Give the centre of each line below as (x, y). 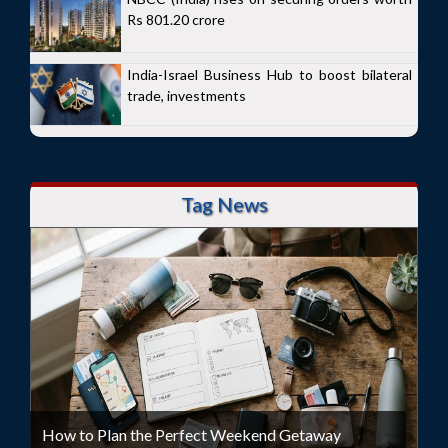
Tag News (224, 203)
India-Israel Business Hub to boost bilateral (269, 75)
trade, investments (186, 96)
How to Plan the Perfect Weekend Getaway (191, 435)
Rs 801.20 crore (176, 20)
